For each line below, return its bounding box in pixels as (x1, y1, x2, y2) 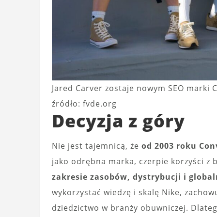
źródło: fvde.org (52, 98, 117, 109)
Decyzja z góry (52, 109, 185, 133)
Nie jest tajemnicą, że (52, 140, 141, 152)
